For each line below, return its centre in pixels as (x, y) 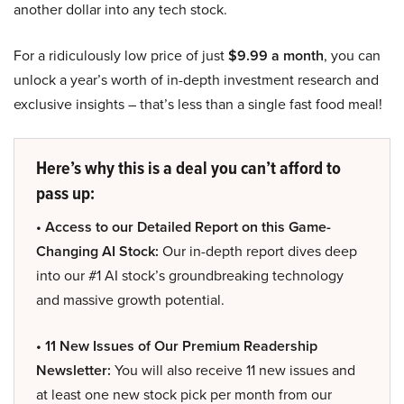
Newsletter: (75, 371)
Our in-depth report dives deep (258, 251)
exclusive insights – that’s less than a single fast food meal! (198, 104)
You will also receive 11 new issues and (235, 370)
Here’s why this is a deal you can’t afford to (188, 168)
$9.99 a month (276, 56)
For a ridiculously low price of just (121, 55)
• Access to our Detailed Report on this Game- (184, 227)
